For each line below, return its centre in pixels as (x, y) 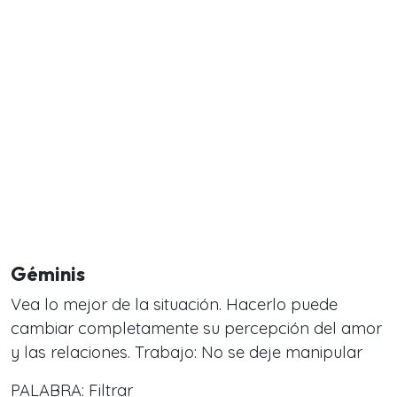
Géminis (48, 273)
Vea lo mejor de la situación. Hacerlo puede (174, 304)
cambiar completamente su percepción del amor (196, 328)
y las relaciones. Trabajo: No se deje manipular (187, 352)
